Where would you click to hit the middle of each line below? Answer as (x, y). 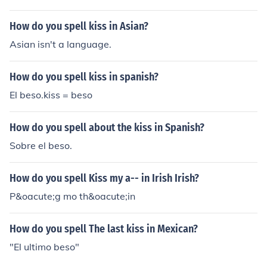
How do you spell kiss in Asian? (79, 26)
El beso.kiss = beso (51, 95)
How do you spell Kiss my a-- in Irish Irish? (104, 178)
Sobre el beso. (41, 145)
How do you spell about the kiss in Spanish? (107, 128)
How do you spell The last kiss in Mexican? (104, 229)
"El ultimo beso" (44, 247)
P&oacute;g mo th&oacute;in (72, 196)
